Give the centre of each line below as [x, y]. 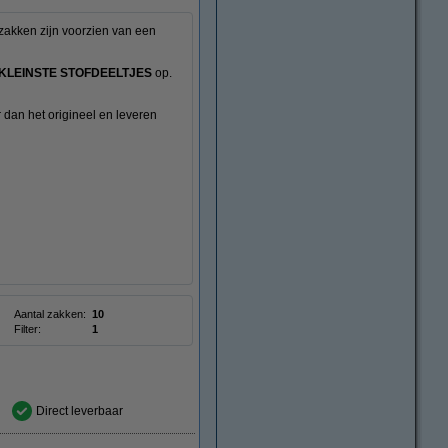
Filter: [27, 329]
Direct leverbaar [79, 411]
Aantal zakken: [50, 314]
